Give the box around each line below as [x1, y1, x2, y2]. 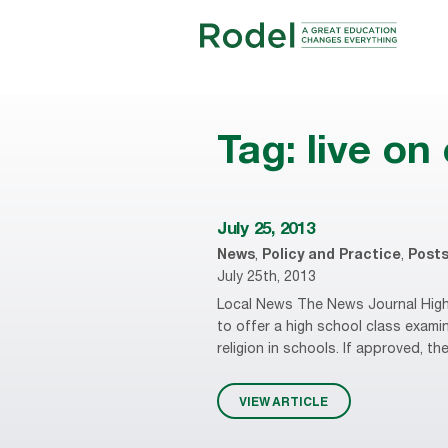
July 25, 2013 [217, 222, 315, 239]
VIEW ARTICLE [239, 393, 329, 408]
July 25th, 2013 [217, 271, 316, 285]
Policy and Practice [262, 249, 401, 263]
